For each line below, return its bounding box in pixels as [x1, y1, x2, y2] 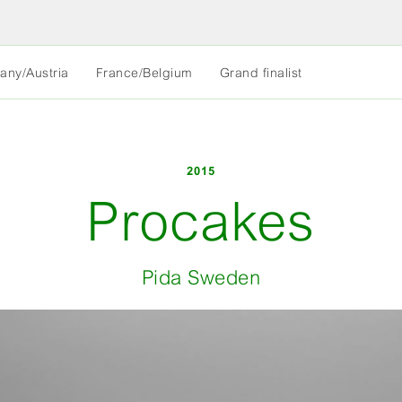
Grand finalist [219, 66, 302, 80]
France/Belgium [95, 66, 193, 80]
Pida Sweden [141, 267, 261, 289]
